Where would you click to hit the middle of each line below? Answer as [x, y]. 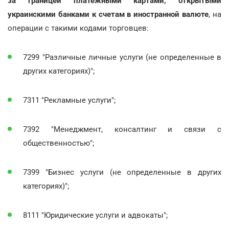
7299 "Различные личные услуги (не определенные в [122, 57]
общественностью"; [59, 143]
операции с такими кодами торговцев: [78, 28]
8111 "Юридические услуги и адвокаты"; [95, 215]
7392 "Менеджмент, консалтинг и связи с [122, 129]
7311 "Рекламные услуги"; [69, 100]
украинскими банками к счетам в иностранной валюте [108, 14]
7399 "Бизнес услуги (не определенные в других [122, 172]
